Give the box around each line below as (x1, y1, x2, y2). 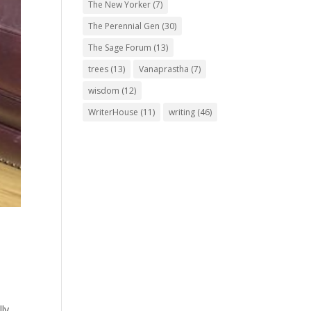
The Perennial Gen (88, 20, 160, 33)
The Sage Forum (88, 42, 152, 54)
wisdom (88, 85, 120, 97)
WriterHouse (88, 106, 139, 119)
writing (169, 106, 196, 119)
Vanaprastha (139, 63, 190, 76)
